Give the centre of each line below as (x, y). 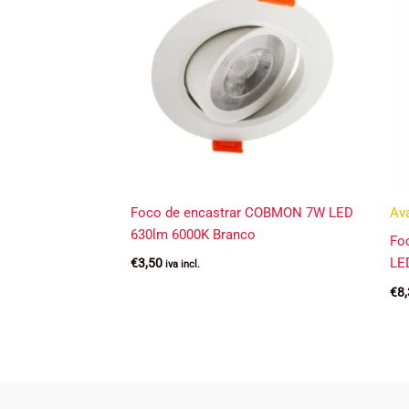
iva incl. (183, 265)
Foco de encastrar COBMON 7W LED (242, 212)
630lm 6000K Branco (193, 234)
